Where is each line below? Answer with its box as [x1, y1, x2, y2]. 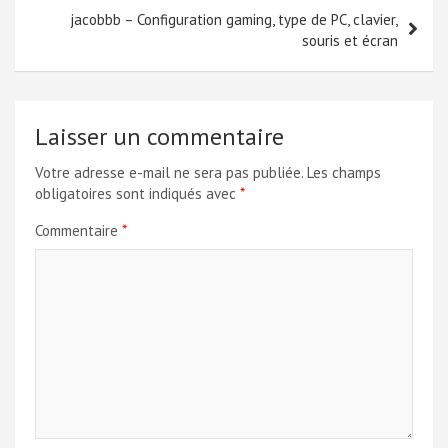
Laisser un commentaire [35, 120, 284, 152]
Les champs [307, 162, 381, 182]
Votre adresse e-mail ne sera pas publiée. [35, 162, 303, 182]
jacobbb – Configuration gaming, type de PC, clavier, [70, 9, 398, 29]
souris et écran [302, 30, 398, 50]
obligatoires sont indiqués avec [35, 183, 240, 203]
